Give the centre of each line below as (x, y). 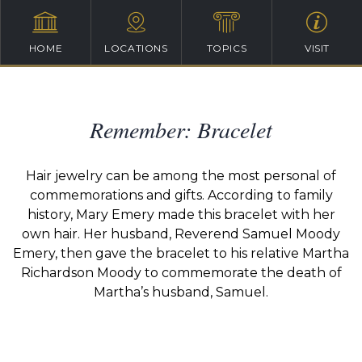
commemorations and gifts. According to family (181, 195)
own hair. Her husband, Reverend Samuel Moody (181, 234)
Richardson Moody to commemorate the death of (181, 273)
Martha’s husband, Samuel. (181, 292)
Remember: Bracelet (181, 129)
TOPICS (227, 48)
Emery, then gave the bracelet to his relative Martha (181, 253)
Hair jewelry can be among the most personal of (181, 176)
